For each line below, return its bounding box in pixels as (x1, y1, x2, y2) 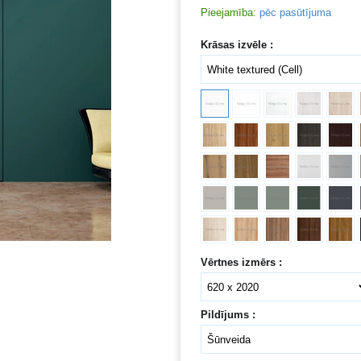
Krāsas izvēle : (201, 39, 274, 51)
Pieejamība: (201, 6, 257, 19)
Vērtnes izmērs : (201, 256, 283, 268)
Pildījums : (201, 309, 256, 321)
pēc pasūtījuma (259, 6, 332, 19)
